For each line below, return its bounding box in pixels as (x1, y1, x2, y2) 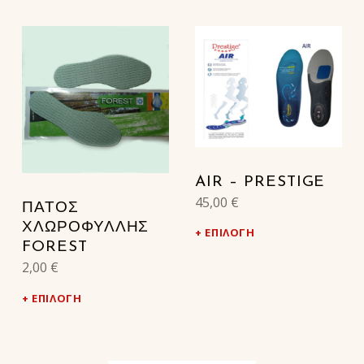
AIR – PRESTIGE (195, 174, 326, 190)
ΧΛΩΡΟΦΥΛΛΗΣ (21, 220, 149, 236)
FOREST (21, 240, 88, 256)
